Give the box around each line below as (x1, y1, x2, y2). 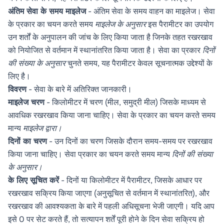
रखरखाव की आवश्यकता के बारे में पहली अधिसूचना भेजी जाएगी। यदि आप (8, 201, 214, 211)
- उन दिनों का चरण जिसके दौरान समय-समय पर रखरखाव (47, 136, 212, 146)
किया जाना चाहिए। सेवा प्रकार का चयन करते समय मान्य (8, 149, 172, 159)
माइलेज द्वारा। (23, 123, 62, 133)
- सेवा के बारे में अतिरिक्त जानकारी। (26, 84, 132, 94)
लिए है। (8, 71, 30, 81)
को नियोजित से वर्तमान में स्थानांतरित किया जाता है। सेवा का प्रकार (8, 45, 202, 55)
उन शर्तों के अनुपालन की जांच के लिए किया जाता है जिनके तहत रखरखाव (8, 32, 212, 42)
